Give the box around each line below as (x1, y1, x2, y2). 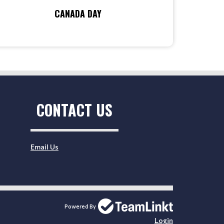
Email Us (30, 142, 58, 151)
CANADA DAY (54, 7, 101, 20)
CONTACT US (36, 98, 112, 121)
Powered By (64, 202, 96, 209)
